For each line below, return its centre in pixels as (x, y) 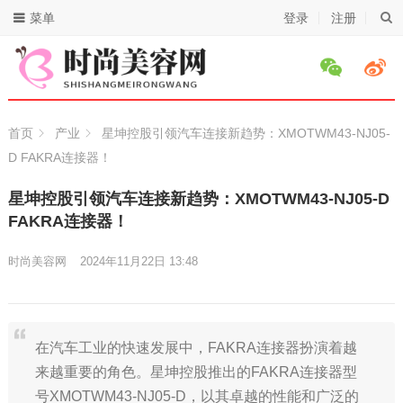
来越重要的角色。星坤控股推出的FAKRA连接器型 (196, 372)
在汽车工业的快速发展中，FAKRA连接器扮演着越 (196, 348)
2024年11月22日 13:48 (139, 261)
